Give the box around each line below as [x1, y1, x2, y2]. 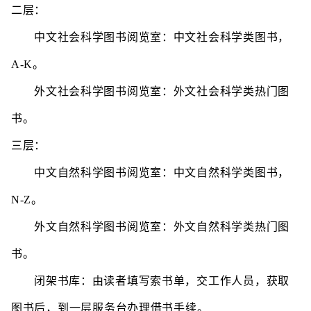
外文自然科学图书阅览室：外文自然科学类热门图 [11, 221, 289, 233]
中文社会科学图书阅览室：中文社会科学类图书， [11, 31, 289, 43]
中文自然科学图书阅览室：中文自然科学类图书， [11, 167, 289, 178]
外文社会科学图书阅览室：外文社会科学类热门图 [11, 85, 289, 97]
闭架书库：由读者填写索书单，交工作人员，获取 [11, 275, 289, 287]
